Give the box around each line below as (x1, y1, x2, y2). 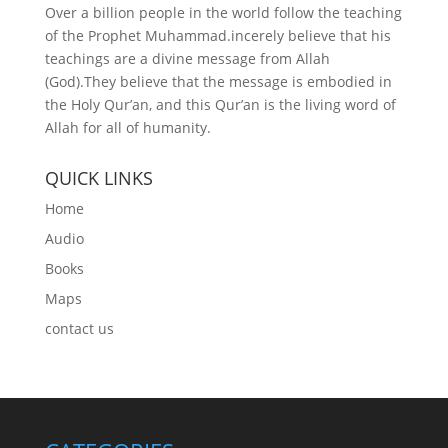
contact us (44, 318, 114, 338)
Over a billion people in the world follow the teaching (44, 2, 402, 22)
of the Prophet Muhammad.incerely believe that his (44, 25, 391, 45)
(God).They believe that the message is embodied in (44, 71, 392, 91)
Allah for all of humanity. (44, 117, 211, 137)
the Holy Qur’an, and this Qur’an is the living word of (44, 94, 396, 114)
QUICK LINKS (44, 165, 153, 190)
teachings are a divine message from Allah (44, 48, 330, 68)
